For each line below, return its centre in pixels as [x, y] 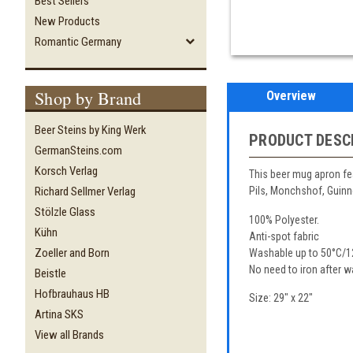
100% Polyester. [284, 219]
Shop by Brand [88, 97]
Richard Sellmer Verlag [85, 191]
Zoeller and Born [72, 253]
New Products [67, 21]
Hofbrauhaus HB [72, 294]
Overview [292, 96]
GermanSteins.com [78, 150]
